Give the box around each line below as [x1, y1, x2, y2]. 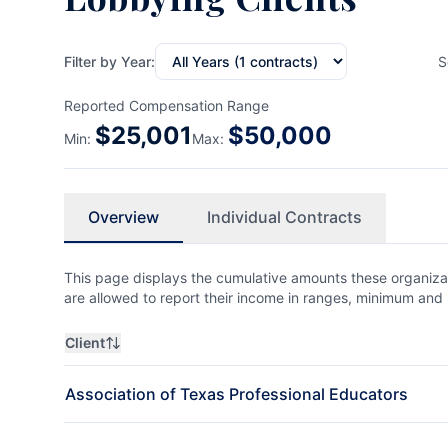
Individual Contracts [207, 207, 362, 227]
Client [65, 334, 105, 351]
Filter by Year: [64, 52, 155, 70]
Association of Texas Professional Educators [65, 384, 408, 404]
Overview [88, 207, 159, 227]
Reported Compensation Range [64, 97, 269, 114]
